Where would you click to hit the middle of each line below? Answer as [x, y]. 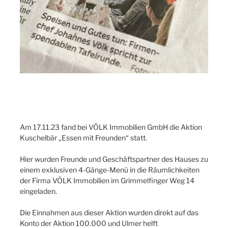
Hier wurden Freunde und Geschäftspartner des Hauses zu [114, 159]
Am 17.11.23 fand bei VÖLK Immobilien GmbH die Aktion [111, 127]
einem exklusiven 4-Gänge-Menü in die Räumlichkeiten [110, 169]
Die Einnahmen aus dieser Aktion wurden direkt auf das [109, 212]
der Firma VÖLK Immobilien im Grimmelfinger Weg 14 [107, 180]
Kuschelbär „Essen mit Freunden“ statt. [83, 137]
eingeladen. [38, 191]
